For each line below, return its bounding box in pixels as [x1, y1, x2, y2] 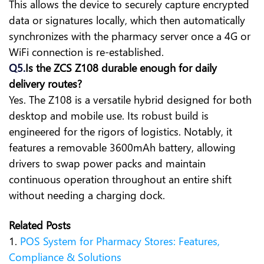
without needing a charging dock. [9, 187, 165, 203]
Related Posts [9, 217, 71, 233]
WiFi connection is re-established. [9, 44, 164, 60]
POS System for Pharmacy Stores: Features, [20, 233, 220, 249]
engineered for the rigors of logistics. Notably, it [9, 124, 232, 139]
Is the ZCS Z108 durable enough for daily [25, 60, 217, 75]
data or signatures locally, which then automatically [9, 12, 245, 28]
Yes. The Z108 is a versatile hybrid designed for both [9, 92, 252, 107]
